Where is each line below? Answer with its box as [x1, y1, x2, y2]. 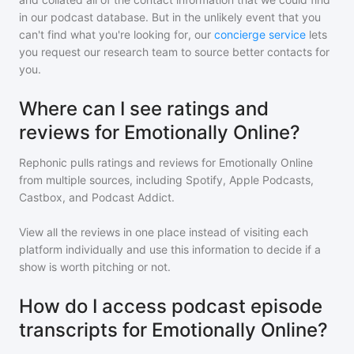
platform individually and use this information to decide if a [19, 243, 321, 256]
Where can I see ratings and [19, 97, 269, 120]
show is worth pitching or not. [19, 260, 171, 273]
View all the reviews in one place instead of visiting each [19, 225, 308, 239]
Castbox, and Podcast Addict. [19, 190, 175, 204]
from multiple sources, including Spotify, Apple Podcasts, [19, 173, 314, 186]
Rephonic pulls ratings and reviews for [19, 156, 219, 169]
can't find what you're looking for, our [19, 28, 211, 41]
